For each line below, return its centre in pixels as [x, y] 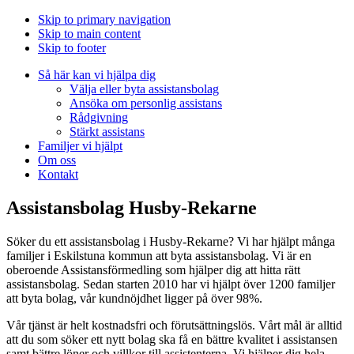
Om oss [57, 160]
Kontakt [58, 174]
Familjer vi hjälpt [80, 146]
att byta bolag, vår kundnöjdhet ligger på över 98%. [134, 298]
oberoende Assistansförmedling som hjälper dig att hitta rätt [153, 269]
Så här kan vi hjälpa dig [97, 75]
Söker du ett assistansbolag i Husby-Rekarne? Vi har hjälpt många [171, 241]
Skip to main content [89, 34]
